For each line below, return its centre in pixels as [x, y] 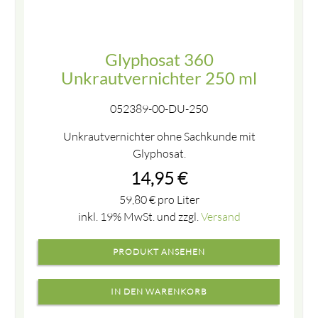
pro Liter [177, 200]
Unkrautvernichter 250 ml [159, 77]
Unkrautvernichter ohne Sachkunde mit [159, 137]
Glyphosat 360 [159, 59]
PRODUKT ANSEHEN [159, 252]
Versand [220, 217]
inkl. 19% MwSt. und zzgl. [139, 217]
